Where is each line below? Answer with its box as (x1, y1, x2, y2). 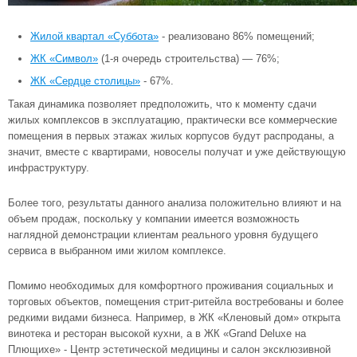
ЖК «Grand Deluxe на (204, 328, 306, 339)
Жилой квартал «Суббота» (30, 30, 159, 42)
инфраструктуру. (8, 162, 89, 174)
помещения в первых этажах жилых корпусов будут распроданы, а (8, 130, 334, 142)
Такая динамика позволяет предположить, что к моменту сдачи (8, 98, 316, 110)
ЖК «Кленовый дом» (198, 312, 299, 324)
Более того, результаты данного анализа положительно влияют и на (8, 197, 341, 209)
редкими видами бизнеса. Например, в (8, 312, 198, 324)
